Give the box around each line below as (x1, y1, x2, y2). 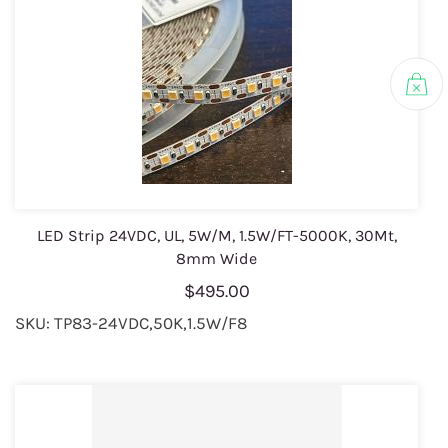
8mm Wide (176, 249, 257, 269)
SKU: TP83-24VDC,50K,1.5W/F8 (15, 313, 247, 334)
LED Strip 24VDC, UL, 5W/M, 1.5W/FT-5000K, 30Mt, (36, 226, 397, 246)
